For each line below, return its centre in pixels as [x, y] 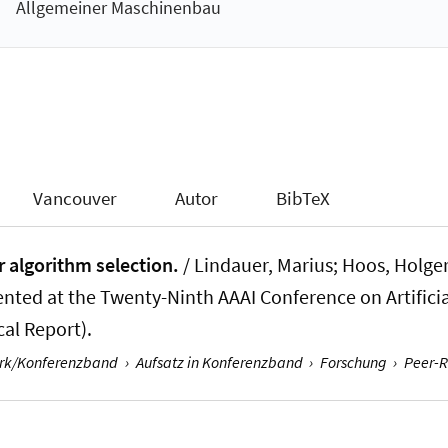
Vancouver [75, 197]
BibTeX [302, 197]
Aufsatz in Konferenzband [219, 362]
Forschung [353, 362]
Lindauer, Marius [264, 265]
